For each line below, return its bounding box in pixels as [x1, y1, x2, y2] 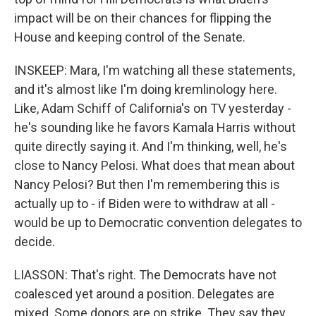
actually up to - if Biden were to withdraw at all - [14, 196, 275, 211]
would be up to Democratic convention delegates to [14, 215, 302, 230]
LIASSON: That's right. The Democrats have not [14, 267, 276, 282]
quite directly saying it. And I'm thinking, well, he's [14, 139, 287, 154]
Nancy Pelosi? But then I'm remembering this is [14, 177, 280, 192]
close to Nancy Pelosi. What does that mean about [14, 158, 295, 173]
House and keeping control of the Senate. [14, 30, 245, 44]
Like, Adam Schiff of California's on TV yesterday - [14, 101, 291, 116]
